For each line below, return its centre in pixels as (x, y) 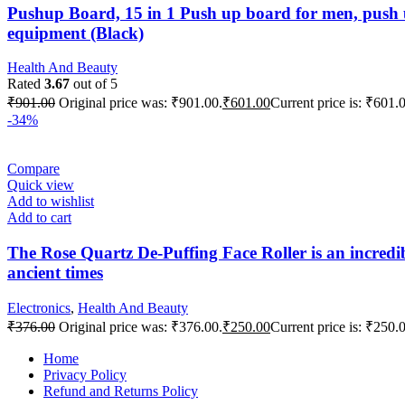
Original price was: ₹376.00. (141, 326)
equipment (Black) (75, 33)
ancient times (55, 273)
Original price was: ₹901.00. (141, 103)
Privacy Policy (85, 374)
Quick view (41, 185)
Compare (33, 169)
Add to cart (39, 218)
